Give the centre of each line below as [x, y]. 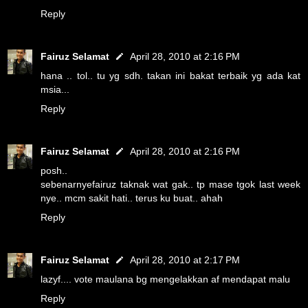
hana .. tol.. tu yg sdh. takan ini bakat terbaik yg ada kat [170, 76]
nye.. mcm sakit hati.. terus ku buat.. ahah [132, 198]
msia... [55, 89]
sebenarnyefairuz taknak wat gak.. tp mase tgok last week [170, 184]
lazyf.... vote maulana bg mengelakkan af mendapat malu [165, 279]
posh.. [54, 170]
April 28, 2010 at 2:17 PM [185, 260]
